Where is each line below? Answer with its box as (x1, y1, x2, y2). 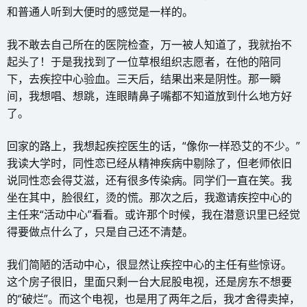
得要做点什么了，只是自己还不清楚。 (7, 223, 193, 239)
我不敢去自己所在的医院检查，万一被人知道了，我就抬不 (7, 36, 292, 52)
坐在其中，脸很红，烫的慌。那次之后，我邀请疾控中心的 (7, 189, 292, 205)
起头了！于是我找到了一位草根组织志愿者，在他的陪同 (7, 53, 281, 69)
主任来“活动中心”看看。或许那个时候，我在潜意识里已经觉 (7, 206, 300, 222)
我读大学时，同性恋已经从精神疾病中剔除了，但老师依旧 (7, 155, 292, 171)
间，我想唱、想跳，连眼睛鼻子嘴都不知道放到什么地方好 (7, 88, 292, 103)
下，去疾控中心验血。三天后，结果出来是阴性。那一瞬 (7, 71, 281, 86)
